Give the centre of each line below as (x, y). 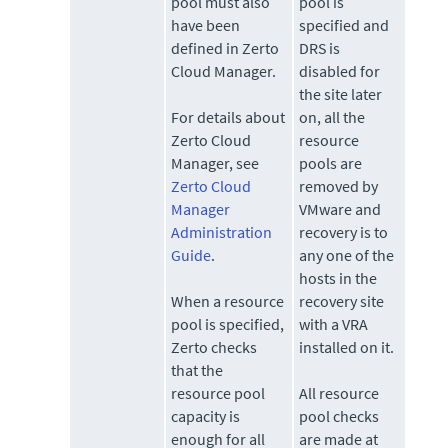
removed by (339, 186)
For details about (228, 117)
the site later (341, 94)
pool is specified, (228, 324)
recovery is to (344, 232)
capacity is (206, 416)
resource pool (218, 393)
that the (197, 370)
